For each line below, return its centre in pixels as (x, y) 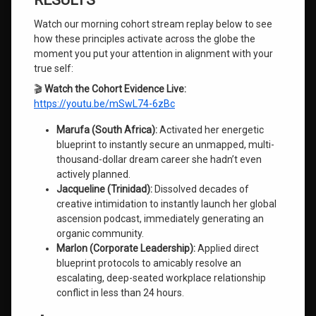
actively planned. (93, 174)
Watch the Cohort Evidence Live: (115, 89)
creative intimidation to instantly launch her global (166, 204)
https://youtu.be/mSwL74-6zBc (104, 104)
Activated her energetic (211, 130)
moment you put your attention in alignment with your (153, 54)
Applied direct (227, 248)
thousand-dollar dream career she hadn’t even (159, 159)
